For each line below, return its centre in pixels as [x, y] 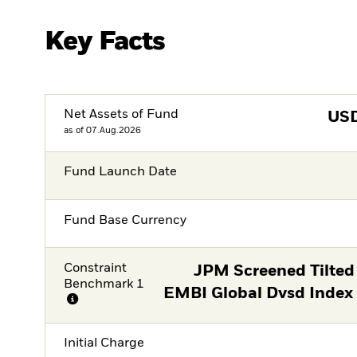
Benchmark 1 [104, 284]
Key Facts [105, 41]
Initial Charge [104, 344]
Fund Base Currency [126, 220]
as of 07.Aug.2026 [103, 131]
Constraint [96, 268]
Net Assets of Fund [122, 115]
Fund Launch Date [121, 173]
